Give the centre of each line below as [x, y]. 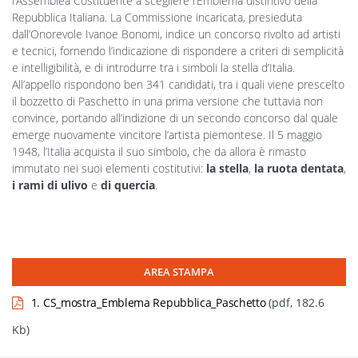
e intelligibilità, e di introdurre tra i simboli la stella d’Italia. [153, 68]
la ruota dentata [299, 169]
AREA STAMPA [179, 272]
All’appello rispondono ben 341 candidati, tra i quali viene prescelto [178, 85]
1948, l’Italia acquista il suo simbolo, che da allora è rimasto [159, 152]
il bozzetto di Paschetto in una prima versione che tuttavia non [167, 101]
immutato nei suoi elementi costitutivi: [109, 169]
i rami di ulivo [50, 185]
